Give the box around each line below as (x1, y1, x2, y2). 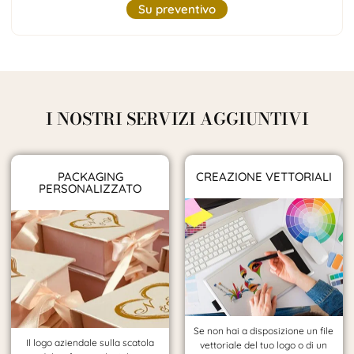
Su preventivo (138, 2, 216, 17)
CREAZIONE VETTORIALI (195, 168, 332, 184)
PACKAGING (57, 168, 123, 184)
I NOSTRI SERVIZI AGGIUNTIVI (46, 105, 310, 131)
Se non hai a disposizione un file (194, 325, 334, 337)
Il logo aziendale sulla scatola (26, 337, 155, 349)
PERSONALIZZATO (39, 180, 142, 196)
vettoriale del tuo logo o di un (200, 339, 328, 352)
